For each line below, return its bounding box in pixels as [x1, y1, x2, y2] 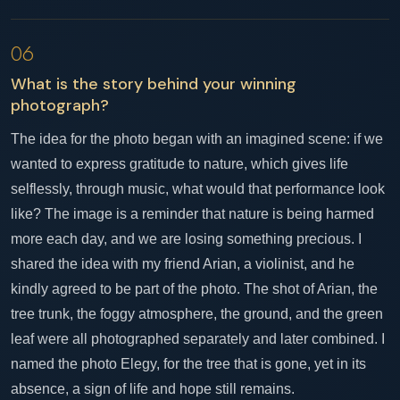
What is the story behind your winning [11, 73, 296, 95]
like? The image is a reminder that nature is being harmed [11, 206, 374, 221]
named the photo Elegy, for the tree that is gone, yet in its [11, 356, 366, 371]
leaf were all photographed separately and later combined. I [11, 331, 385, 346]
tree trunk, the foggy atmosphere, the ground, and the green [11, 306, 383, 321]
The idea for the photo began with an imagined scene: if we [11, 131, 383, 146]
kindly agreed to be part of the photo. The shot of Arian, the [11, 281, 378, 296]
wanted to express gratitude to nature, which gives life [11, 156, 348, 171]
